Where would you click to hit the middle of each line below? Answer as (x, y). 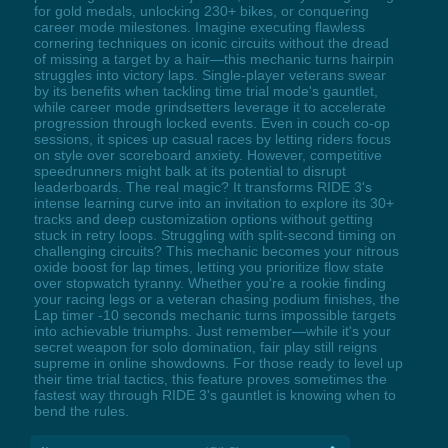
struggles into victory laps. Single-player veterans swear (209, 75)
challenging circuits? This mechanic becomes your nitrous (216, 251)
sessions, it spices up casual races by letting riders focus (212, 139)
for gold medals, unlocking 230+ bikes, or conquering (201, 11)
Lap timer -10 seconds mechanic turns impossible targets (214, 315)
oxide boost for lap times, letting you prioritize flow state (208, 267)
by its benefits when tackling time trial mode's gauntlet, (205, 91)
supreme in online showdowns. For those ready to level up (218, 363)
